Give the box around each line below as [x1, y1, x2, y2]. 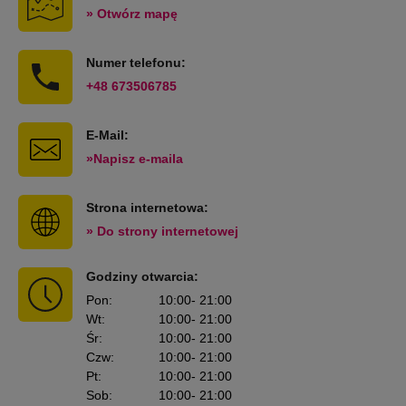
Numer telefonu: [86, 55, 186, 70]
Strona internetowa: [86, 200, 208, 215]
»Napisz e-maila [86, 151, 183, 166]
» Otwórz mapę [86, 6, 178, 21]
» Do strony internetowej [86, 224, 238, 238]
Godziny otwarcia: [86, 269, 198, 284]
